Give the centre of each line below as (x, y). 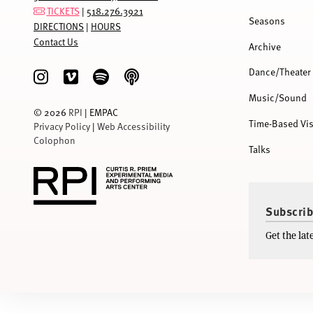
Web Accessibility (133, 126)
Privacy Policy (62, 126)
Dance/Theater (280, 72)
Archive (265, 46)
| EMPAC (100, 112)
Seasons (267, 20)
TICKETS (63, 10)
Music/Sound (278, 98)
